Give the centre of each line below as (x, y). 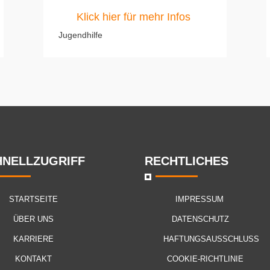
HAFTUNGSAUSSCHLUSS (212, 239)
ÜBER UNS (33, 219)
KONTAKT (33, 259)
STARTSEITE (33, 199)
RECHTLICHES (187, 161)
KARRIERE (33, 239)
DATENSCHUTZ (201, 219)
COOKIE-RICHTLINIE (206, 259)
